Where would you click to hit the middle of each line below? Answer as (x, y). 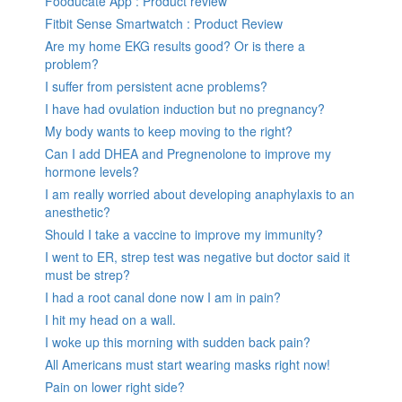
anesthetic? (78, 211)
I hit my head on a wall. (110, 319)
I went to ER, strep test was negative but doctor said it (197, 256)
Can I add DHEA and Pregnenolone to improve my (188, 153)
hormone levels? (92, 171)
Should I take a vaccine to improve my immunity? (184, 234)
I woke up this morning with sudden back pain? (178, 341)
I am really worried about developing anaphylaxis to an (200, 193)
